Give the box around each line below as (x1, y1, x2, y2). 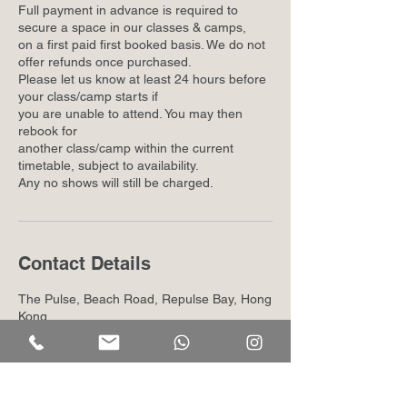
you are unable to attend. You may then (18, 106, 243, 121)
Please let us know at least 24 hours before (18, 72, 266, 86)
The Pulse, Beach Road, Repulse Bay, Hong (18, 292, 272, 306)
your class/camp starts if (18, 89, 158, 104)
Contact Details (18, 253, 151, 274)
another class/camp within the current (18, 141, 233, 155)
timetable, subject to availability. (18, 158, 199, 173)
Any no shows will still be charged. (18, 175, 213, 190)
